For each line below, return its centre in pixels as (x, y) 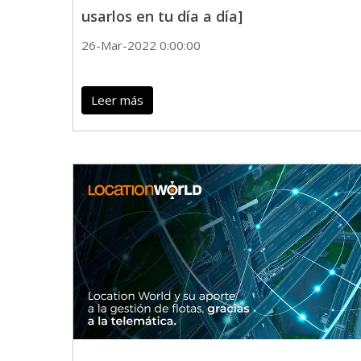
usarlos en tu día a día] (162, 16)
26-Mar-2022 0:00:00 (141, 45)
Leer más (117, 100)
